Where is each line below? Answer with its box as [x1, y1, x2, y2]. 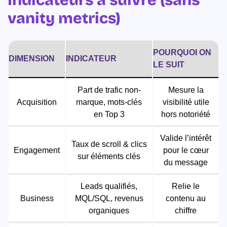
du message [164, 158, 208, 167]
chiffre [175, 206, 197, 215]
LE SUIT [153, 60, 184, 69]
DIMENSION [9, 54, 55, 63]
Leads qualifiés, [81, 182, 137, 191]
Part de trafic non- [77, 86, 141, 95]
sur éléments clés [78, 152, 140, 161]
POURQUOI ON [153, 48, 211, 57]
